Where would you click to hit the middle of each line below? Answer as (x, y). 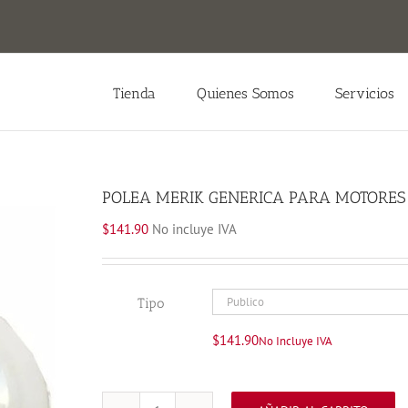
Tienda (134, 93)
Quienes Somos (245, 93)
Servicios (365, 93)
